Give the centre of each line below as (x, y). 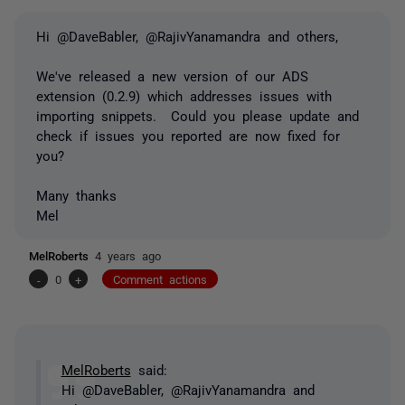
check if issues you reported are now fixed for (188, 136)
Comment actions (160, 279)
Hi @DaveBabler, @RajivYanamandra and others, (187, 36)
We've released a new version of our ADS (172, 76)
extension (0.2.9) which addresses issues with (184, 96)
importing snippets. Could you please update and (198, 116)
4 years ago (128, 256)
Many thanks (76, 195)
